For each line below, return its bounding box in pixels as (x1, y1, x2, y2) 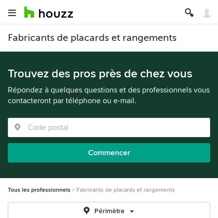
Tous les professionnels (8, 186, 71, 194)
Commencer (88, 148, 130, 158)
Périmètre (94, 207, 125, 215)
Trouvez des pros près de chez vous (8, 67, 192, 81)
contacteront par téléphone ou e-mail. (8, 96, 136, 106)
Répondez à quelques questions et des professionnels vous (8, 85, 210, 95)
